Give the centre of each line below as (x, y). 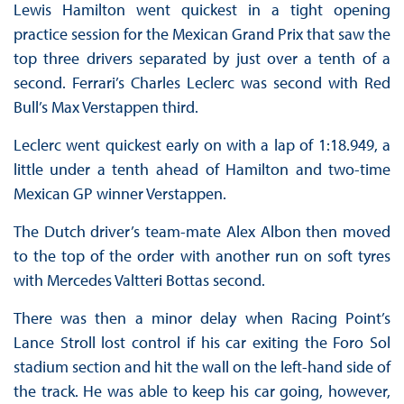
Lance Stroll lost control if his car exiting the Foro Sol (202, 343)
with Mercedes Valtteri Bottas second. (139, 280)
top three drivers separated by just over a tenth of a (202, 59)
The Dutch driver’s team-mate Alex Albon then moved (202, 232)
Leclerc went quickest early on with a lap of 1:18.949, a (202, 145)
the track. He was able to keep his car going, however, (202, 391)
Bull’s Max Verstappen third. (107, 107)
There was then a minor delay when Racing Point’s (202, 318)
